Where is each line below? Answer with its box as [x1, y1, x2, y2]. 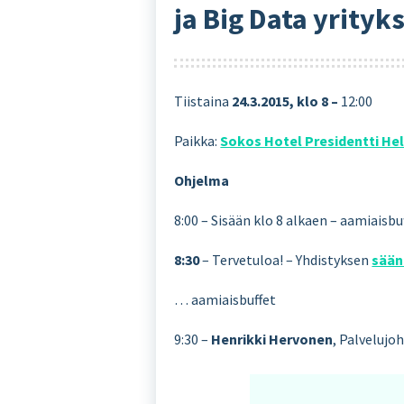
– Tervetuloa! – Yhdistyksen [199, 250, 372, 269]
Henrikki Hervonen [211, 329, 334, 348]
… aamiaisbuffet [174, 289, 277, 308]
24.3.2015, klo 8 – [232, 91, 342, 110]
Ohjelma [174, 170, 230, 189]
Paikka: [174, 131, 221, 150]
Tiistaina [174, 91, 233, 110]
